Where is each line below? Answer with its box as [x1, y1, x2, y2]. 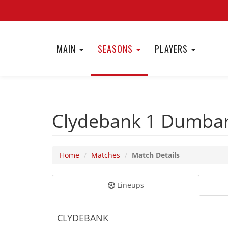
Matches [91, 150, 120, 160]
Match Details [132, 150, 180, 160]
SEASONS [98, 42, 135, 55]
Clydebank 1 [52, 108, 161, 133]
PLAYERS [155, 42, 190, 55]
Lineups [115, 180, 144, 190]
